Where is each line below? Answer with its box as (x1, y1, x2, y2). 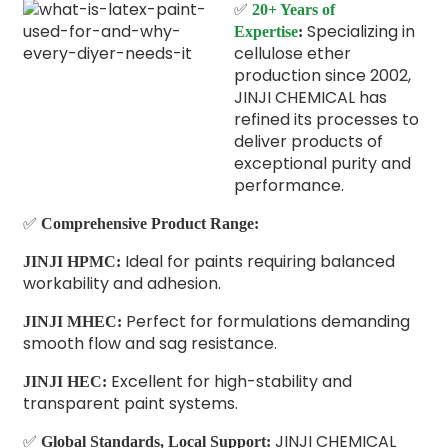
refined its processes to (233, 108, 419, 132)
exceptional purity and (233, 152, 411, 176)
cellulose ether (233, 42, 351, 66)
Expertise (233, 23, 298, 41)
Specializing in (302, 20, 415, 44)
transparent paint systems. (22, 392, 238, 416)
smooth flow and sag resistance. (22, 332, 277, 356)
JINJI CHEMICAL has (233, 86, 387, 110)
